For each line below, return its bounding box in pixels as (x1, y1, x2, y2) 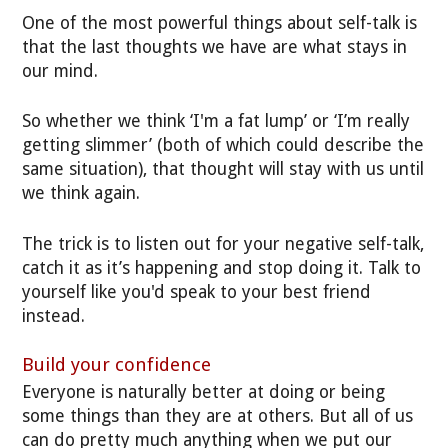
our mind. (22, 61, 99, 82)
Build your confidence (22, 354, 212, 376)
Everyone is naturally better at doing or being (22, 381, 386, 402)
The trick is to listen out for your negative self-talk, (22, 233, 425, 254)
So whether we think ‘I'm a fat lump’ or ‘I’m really (22, 111, 411, 132)
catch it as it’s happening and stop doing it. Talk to (22, 257, 422, 278)
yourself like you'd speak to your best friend (22, 281, 372, 302)
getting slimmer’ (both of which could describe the (22, 135, 425, 156)
